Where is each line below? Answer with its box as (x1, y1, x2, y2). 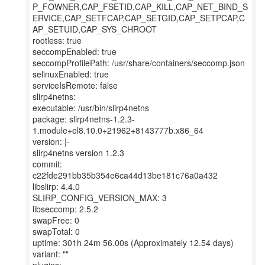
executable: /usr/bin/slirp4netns (33, 102, 149, 114)
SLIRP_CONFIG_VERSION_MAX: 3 (33, 192, 167, 203)
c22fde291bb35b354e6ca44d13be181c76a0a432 (33, 169, 218, 181)
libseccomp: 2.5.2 (33, 203, 98, 215)
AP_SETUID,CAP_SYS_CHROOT (33, 23, 157, 35)
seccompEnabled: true (33, 46, 117, 57)
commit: (33, 158, 62, 170)
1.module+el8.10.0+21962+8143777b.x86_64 (33, 124, 203, 136)
